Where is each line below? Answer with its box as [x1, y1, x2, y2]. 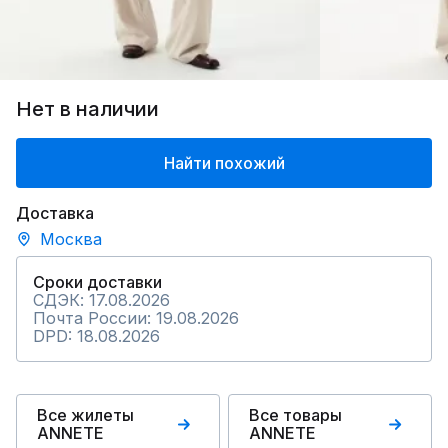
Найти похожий [163, 153, 285, 173]
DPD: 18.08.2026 [33, 326, 160, 346]
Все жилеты [37, 405, 134, 425]
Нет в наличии [16, 97, 159, 121]
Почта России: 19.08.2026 [33, 308, 239, 328]
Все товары [249, 405, 342, 425]
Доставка [16, 203, 94, 223]
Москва [40, 229, 102, 249]
